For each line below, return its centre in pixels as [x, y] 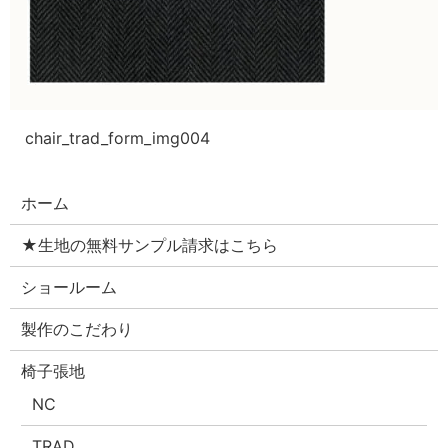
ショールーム [69, 287]
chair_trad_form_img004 [117, 138]
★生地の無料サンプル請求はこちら [150, 245]
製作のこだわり [77, 329]
